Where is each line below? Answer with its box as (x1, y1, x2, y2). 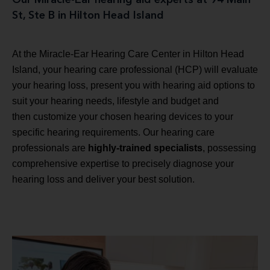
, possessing (202, 142, 256, 153)
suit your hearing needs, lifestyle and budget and (12, 95, 219, 106)
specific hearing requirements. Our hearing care (12, 127, 215, 137)
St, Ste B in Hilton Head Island (12, 10, 164, 21)
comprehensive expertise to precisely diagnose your (12, 158, 234, 169)
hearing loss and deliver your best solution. (12, 174, 195, 184)
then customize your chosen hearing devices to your (12, 111, 233, 122)
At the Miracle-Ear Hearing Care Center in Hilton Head (12, 48, 244, 59)
